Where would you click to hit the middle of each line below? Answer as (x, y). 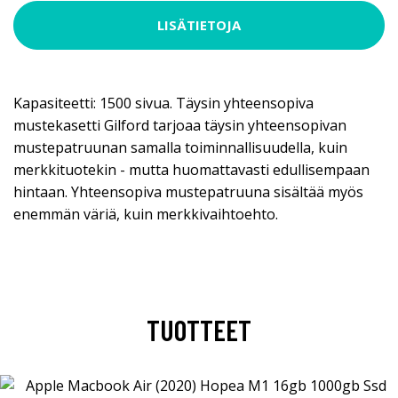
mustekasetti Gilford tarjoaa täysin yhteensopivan (180, 125)
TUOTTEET (199, 329)
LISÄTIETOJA (199, 25)
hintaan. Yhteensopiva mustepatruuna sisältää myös (188, 191)
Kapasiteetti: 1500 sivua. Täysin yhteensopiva (163, 103)
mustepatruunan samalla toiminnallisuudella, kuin (180, 147)
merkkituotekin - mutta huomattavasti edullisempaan (191, 169)
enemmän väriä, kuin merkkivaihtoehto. (146, 214)
